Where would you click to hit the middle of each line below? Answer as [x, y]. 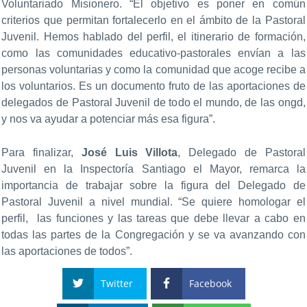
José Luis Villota [130, 153]
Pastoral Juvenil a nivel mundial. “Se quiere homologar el [153, 202]
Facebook [210, 284]
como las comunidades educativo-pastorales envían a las [153, 53]
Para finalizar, [41, 153]
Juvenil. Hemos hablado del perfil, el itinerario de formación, [153, 36]
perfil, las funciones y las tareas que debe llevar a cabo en [153, 219]
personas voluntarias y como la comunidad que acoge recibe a [153, 69]
